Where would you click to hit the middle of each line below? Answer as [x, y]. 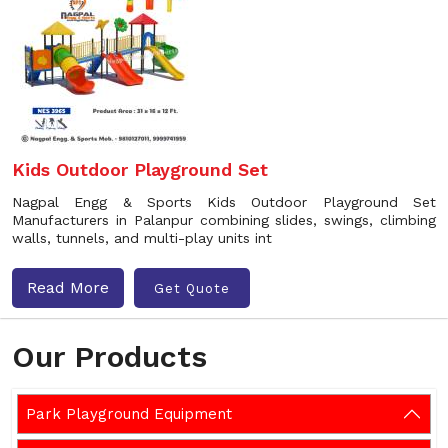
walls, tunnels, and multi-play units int [142, 238]
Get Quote [192, 288]
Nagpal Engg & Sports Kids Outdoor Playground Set [224, 202]
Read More [68, 287]
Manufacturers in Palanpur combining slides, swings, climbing [224, 220]
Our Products [109, 356]
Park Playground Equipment [129, 414]
